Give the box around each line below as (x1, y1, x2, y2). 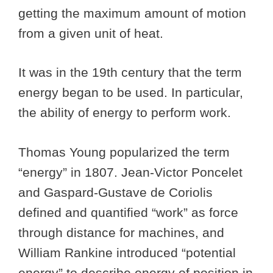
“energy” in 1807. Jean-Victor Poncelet (18, 165, 243, 179)
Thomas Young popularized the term (18, 144, 230, 159)
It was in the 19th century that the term (18, 65, 242, 80)
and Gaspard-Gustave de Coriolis (18, 185, 213, 199)
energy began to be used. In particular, (18, 85, 243, 100)
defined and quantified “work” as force (18, 205, 238, 219)
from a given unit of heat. (18, 26, 171, 40)
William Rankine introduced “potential (18, 245, 236, 260)
